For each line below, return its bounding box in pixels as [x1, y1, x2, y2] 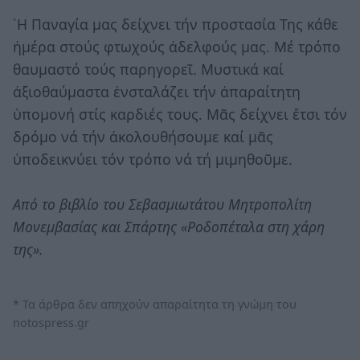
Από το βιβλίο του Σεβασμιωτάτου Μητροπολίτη [13, 194, 312, 214]
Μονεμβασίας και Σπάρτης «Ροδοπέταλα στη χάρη [13, 216, 325, 236]
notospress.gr [13, 314, 89, 330]
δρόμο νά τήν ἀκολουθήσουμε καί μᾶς [13, 126, 273, 146]
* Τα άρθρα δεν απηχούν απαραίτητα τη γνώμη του [13, 296, 297, 312]
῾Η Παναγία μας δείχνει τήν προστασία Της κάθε [13, 14, 338, 34]
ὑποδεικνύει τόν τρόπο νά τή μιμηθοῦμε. [13, 149, 292, 169]
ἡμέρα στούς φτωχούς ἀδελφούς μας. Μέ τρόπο [13, 36, 341, 56]
